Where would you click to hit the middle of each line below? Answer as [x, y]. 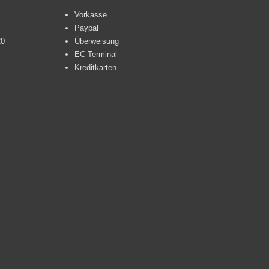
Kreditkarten [95, 68]
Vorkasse [90, 15]
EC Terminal [95, 55]
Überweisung [96, 41]
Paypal [86, 28]
